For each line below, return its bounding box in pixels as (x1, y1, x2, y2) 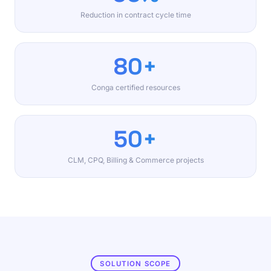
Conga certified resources (91, 83, 180, 92)
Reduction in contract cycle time (80, 10, 191, 19)
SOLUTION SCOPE (100, 259, 171, 268)
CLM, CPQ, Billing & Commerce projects (67, 155, 204, 165)
